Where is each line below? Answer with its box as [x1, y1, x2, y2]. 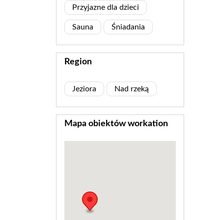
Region [64, 57, 92, 67]
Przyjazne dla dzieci [72, 3, 139, 12]
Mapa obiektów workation [64, 119, 168, 129]
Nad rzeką [114, 85, 149, 93]
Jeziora [72, 85, 96, 93]
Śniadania [111, 23, 145, 31]
